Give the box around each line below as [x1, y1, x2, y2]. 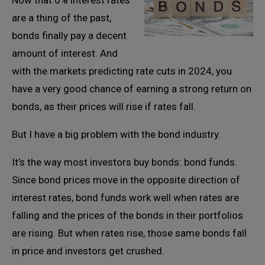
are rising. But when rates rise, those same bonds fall [12, 227, 247, 239]
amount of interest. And [12, 47, 118, 59]
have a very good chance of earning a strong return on [12, 83, 251, 95]
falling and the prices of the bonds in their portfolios [12, 209, 243, 221]
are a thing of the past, [12, 12, 111, 24]
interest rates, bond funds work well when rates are [12, 192, 239, 203]
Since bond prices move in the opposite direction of [12, 174, 240, 186]
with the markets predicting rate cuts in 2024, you [12, 65, 232, 77]
